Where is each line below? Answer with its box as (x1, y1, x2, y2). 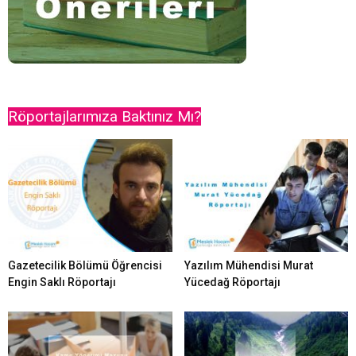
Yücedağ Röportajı (184, 276, 281, 289)
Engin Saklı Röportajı (8, 276, 116, 289)
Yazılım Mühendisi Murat (184, 259, 313, 273)
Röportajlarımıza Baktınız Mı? (8, 107, 201, 126)
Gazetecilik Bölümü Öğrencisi (8, 259, 162, 273)
